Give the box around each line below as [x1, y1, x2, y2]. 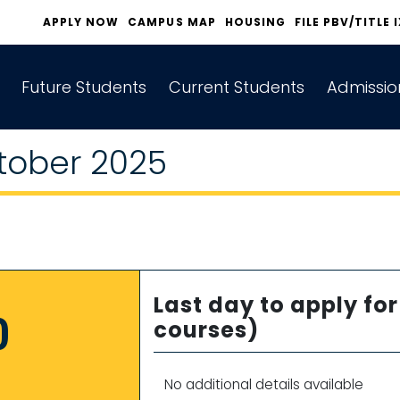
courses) [153, 315, 260, 345]
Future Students [21, 76, 146, 99]
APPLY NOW [43, 14, 120, 29]
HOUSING [224, 14, 286, 29]
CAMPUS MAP [128, 14, 216, 29]
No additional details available [163, 375, 363, 394]
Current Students [169, 76, 305, 99]
